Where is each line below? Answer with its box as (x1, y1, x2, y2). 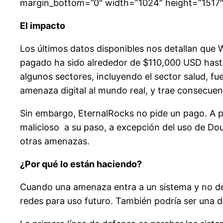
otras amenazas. (20, 136, 90, 147)
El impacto (20, 20, 65, 31)
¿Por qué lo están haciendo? (20, 159, 142, 170)
